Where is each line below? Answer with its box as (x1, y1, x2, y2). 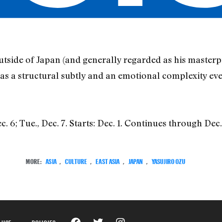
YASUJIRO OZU (151, 155, 186, 166)
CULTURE (65, 155, 88, 166)
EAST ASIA (96, 155, 120, 166)
